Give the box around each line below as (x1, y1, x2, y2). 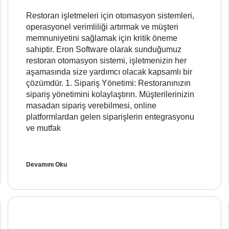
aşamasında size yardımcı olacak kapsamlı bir (26, 67, 192, 77)
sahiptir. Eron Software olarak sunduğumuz (26, 45, 181, 54)
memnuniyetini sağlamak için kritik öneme (26, 34, 177, 43)
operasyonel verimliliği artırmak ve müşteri (26, 22, 178, 32)
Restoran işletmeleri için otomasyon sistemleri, (26, 11, 194, 20)
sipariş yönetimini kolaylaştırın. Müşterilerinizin (26, 90, 194, 99)
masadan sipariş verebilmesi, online (26, 101, 156, 110)
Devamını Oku (26, 161, 67, 169)
